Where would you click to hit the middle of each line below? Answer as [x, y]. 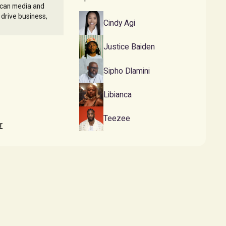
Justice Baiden [129, 47]
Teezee [117, 119]
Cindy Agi [119, 23]
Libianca [117, 94]
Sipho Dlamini [126, 71]
